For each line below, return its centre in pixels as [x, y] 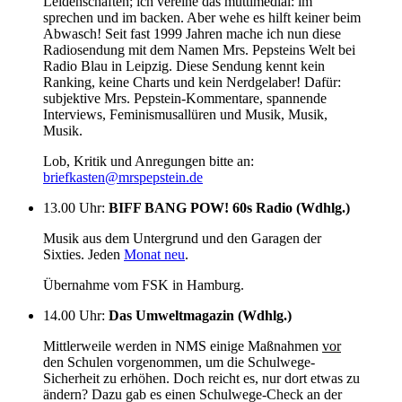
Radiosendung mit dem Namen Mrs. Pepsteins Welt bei [199, 49]
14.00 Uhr [72, 315]
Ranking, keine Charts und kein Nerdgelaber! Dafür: [192, 82]
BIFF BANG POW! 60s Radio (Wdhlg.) [229, 207]
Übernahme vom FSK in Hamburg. [147, 284]
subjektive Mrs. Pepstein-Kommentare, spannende [185, 98]
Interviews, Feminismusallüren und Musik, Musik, [185, 114]
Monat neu [154, 254]
